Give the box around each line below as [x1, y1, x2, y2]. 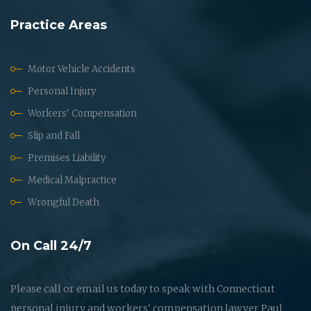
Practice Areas [10, 17, 107, 33]
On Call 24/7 [10, 237, 92, 253]
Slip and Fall [28, 129, 80, 142]
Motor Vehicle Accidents [28, 62, 135, 75]
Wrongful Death [28, 196, 99, 208]
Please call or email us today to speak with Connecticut [10, 282, 275, 295]
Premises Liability [28, 151, 106, 164]
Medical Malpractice [28, 174, 117, 186]
